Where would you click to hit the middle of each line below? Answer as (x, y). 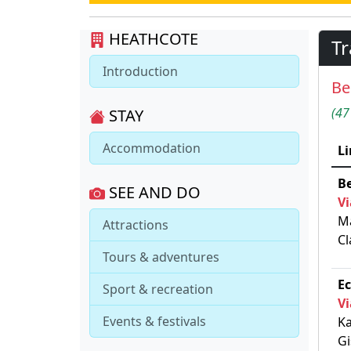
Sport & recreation (158, 289)
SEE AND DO (153, 192)
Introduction (140, 71)
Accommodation (152, 148)
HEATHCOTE (154, 38)
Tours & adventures (161, 257)
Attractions (136, 224)
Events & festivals (154, 321)
